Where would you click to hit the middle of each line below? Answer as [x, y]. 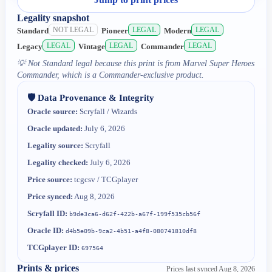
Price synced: [50, 196]
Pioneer [115, 31]
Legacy [30, 47]
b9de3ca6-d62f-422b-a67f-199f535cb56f [135, 214]
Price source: [50, 179]
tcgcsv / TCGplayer [105, 179]
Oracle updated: [55, 128]
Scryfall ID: [48, 213]
